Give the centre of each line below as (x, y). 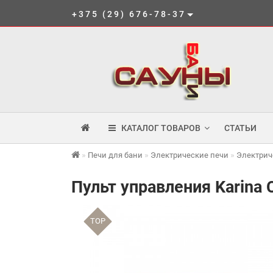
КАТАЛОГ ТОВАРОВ (158, 128)
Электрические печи (190, 155)
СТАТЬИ (240, 128)
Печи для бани (115, 155)
